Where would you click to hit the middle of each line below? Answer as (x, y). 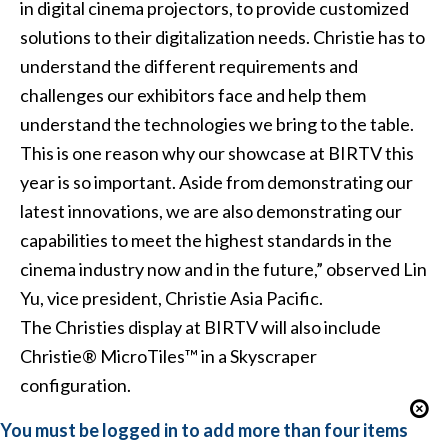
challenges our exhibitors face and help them (192, 95)
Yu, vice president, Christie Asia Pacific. (171, 298)
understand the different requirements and (188, 66)
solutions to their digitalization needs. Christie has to (222, 37)
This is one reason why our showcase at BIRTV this (216, 153)
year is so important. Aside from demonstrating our (216, 182)
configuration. (75, 385)
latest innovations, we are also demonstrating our (210, 211)
